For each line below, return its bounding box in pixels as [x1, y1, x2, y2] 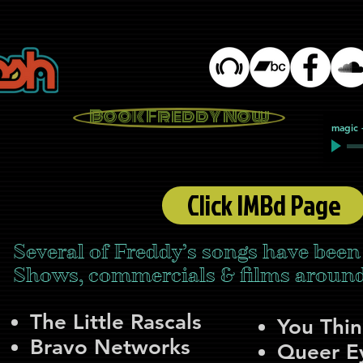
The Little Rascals [30, 310, 202, 335]
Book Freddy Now [88, 104, 270, 129]
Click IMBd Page [186, 186, 341, 224]
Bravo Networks [30, 335, 190, 360]
